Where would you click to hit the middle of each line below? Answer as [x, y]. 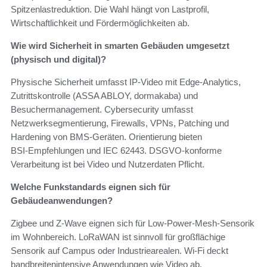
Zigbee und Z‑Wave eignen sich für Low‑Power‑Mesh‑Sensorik [133, 223]
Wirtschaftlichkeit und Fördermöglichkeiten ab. [100, 23]
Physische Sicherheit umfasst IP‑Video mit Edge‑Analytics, [126, 82]
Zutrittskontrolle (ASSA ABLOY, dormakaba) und [104, 95]
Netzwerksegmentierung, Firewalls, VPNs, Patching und [120, 123]
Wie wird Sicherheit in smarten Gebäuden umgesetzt [120, 45]
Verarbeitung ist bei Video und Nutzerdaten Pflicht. [108, 164]
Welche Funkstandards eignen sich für [91, 187]
